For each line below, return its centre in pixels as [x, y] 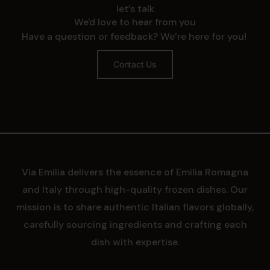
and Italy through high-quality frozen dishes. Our [135, 189]
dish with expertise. [135, 242]
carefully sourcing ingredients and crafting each [135, 224]
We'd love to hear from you [135, 22]
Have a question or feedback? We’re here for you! [135, 36]
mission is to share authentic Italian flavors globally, [135, 207]
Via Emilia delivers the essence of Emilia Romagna [135, 172]
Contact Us [135, 64]
